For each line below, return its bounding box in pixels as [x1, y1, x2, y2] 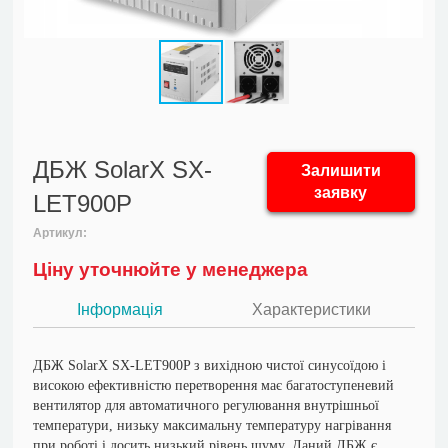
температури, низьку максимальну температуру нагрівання [33, 418, 392, 433]
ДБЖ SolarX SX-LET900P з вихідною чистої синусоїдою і [33, 358, 387, 373]
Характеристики [251, 301, 371, 318]
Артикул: [33, 226, 88, 240]
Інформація [77, 301, 164, 318]
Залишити [300, 162, 381, 179]
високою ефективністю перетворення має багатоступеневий [33, 378, 395, 393]
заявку [314, 184, 368, 201]
